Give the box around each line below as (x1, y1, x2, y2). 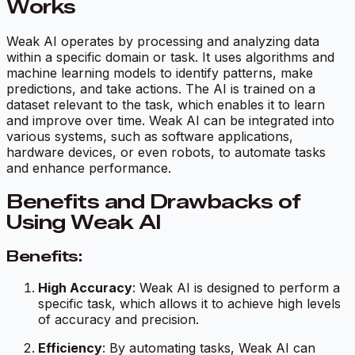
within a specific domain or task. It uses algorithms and (6, 49, 334, 66)
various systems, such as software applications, (6, 128, 293, 145)
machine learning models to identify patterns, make (6, 65, 313, 82)
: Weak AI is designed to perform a (132, 279, 340, 296)
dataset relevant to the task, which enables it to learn (6, 97, 325, 113)
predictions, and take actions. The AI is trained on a (6, 81, 315, 97)
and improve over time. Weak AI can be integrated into (6, 113, 334, 129)
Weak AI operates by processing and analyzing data (6, 33, 319, 50)
